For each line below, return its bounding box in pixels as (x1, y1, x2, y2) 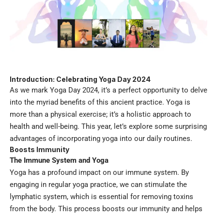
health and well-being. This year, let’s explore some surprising (10, 122, 207, 131)
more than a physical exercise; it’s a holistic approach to (10, 110, 191, 119)
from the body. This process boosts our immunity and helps (10, 204, 202, 214)
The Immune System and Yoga (10, 156, 108, 165)
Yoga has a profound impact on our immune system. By (10, 168, 189, 177)
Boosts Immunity (10, 145, 69, 154)
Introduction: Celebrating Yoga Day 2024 (10, 75, 151, 84)
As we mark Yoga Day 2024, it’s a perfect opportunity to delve (10, 86, 207, 95)
